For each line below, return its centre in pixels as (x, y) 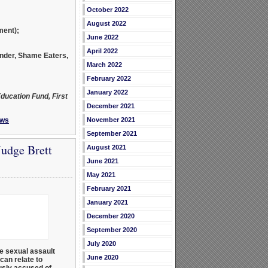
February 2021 (109, 189)
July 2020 (101, 244)
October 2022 (107, 10)
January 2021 (107, 202)
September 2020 (112, 230)
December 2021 (110, 106)
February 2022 (109, 79)
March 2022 (104, 65)
